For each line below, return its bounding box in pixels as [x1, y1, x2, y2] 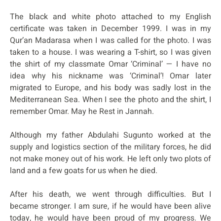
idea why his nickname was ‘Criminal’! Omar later [10, 70, 211, 82]
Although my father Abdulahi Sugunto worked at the [10, 129, 211, 141]
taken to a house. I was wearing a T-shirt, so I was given [10, 46, 211, 58]
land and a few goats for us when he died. [10, 164, 157, 177]
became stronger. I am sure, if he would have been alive [10, 200, 211, 212]
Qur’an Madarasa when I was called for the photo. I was [10, 34, 211, 46]
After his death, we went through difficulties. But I [10, 188, 211, 200]
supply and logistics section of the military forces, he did [10, 141, 211, 153]
